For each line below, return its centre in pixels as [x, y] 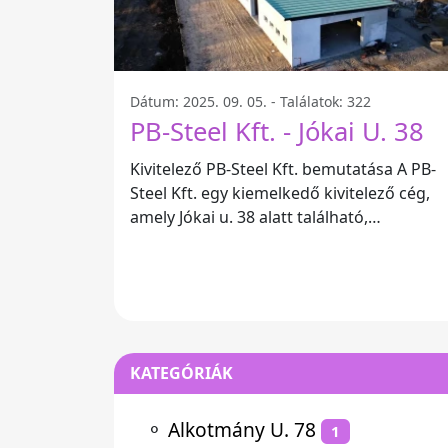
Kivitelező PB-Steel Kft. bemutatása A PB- [263, 169]
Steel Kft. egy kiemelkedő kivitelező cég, [280, 193]
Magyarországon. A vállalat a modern [271, 241]
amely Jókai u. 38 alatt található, [249, 217]
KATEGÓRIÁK [181, 373]
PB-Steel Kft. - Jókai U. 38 [277, 132]
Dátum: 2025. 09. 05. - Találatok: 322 [250, 102]
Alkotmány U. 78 [242, 429]
